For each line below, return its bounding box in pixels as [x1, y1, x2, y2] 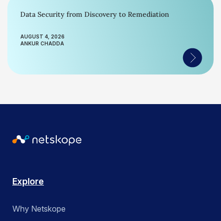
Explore [12, 176, 44, 187]
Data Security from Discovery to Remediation [20, 10, 169, 19]
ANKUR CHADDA [20, 40, 64, 46]
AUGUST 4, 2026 [20, 34, 65, 39]
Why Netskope [12, 204, 66, 214]
